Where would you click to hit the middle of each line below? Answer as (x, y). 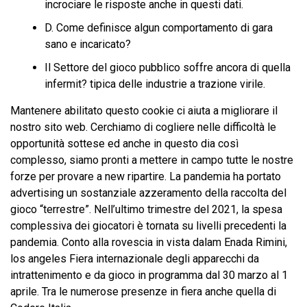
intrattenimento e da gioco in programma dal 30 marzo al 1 (149, 275)
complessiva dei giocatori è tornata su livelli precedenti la (148, 226)
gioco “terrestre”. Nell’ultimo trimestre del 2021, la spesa (146, 209)
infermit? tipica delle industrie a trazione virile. (155, 84)
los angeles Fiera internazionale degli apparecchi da (135, 259)
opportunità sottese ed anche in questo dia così (124, 144)
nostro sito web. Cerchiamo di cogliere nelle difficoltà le (143, 127)
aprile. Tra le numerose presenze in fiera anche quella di (143, 292)
